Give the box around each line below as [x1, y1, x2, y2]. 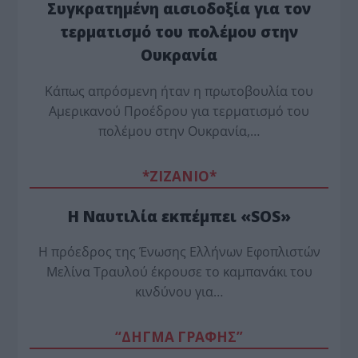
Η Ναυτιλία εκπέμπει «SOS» [67, 205, 291, 226]
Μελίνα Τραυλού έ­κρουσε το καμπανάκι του [46, 263, 312, 281]
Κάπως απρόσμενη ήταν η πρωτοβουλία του [45, 82, 313, 100]
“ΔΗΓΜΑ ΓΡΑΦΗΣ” [115, 328, 243, 347]
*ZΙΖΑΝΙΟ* [141, 166, 217, 185]
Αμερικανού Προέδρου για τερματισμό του [49, 101, 309, 120]
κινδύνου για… [135, 283, 223, 301]
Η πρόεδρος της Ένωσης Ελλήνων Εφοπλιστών [38, 243, 320, 261]
